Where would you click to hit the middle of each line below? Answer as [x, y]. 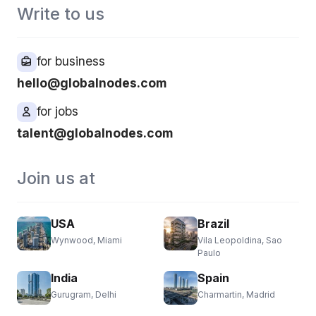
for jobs [57, 111]
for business [71, 61]
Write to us [61, 13]
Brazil [213, 224]
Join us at [56, 178]
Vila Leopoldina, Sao [240, 241]
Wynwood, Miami [86, 241]
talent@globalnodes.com [95, 133]
